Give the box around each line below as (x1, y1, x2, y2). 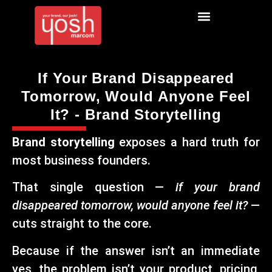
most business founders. (12, 153, 151, 168)
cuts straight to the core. (12, 216, 152, 231)
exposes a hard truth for (114, 135, 260, 150)
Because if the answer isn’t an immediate (12, 243, 260, 258)
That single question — (12, 180, 176, 195)
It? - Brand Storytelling (50, 106, 222, 123)
